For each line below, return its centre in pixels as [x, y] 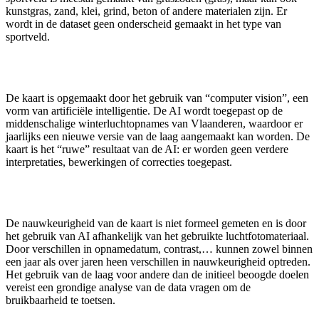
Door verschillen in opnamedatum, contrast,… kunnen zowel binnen [159, 249]
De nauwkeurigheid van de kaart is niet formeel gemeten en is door [156, 223]
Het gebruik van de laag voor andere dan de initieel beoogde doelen [157, 274]
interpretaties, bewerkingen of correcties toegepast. [119, 162]
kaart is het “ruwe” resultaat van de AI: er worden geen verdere [147, 149]
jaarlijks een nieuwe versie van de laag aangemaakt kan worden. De [158, 136]
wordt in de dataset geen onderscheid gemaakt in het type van [143, 23]
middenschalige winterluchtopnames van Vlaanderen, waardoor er [154, 123]
